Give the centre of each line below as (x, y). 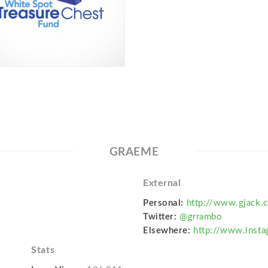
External (162, 183)
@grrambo (201, 217)
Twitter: (160, 217)
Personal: (163, 203)
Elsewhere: (167, 231)
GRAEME (134, 152)
